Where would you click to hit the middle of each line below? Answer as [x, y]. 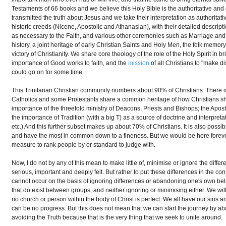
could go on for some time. [48, 72]
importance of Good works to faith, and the [70, 63]
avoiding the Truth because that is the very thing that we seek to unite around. [117, 217]
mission [140, 63]
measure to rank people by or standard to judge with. [84, 145]
